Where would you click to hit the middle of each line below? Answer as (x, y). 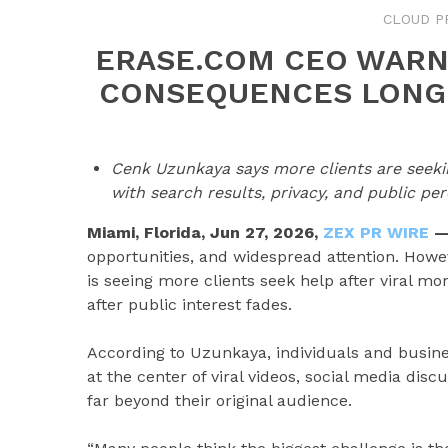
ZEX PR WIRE (376, 232)
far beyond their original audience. (219, 400)
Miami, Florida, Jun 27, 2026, (205, 232)
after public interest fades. (189, 304)
